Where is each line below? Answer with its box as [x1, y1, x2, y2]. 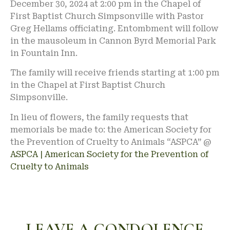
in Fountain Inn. [10, 48, 78, 59]
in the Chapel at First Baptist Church [10, 80, 165, 90]
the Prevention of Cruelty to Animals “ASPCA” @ [10, 137, 212, 147]
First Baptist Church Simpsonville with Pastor [10, 11, 204, 22]
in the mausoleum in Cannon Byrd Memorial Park [10, 36, 216, 46]
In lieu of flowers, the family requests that [10, 112, 188, 122]
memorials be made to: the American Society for [10, 124, 212, 135]
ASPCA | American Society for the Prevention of [10, 149, 208, 159]
